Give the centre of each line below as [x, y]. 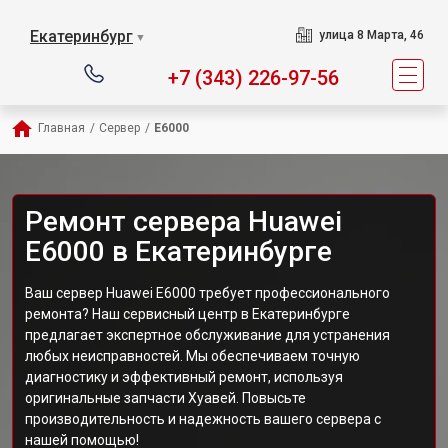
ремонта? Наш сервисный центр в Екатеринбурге [187, 314]
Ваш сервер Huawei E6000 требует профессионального [207, 293]
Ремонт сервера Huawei [183, 221]
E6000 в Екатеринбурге [178, 251]
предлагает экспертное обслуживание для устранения [207, 335]
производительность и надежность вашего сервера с [203, 419]
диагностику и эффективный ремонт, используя [184, 377]
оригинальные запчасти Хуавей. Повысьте [165, 398]
